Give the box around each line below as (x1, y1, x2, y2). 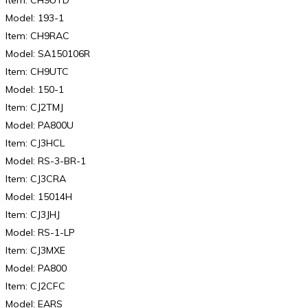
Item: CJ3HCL (5, 136, 65, 149)
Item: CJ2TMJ (5, 100, 63, 113)
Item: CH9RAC (5, 29, 69, 42)
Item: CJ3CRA (5, 172, 66, 185)
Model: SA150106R (5, 47, 90, 60)
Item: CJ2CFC (5, 279, 65, 292)
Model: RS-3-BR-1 (5, 154, 86, 167)
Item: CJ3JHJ (5, 208, 60, 221)
